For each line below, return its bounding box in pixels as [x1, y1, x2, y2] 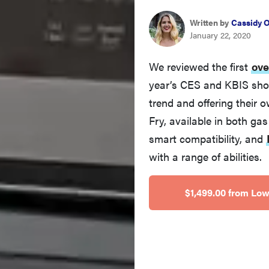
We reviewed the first [149, 56, 251, 71]
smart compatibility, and [149, 128, 266, 144]
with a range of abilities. [149, 146, 262, 162]
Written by [190, 13, 229, 26]
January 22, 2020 [190, 26, 251, 38]
